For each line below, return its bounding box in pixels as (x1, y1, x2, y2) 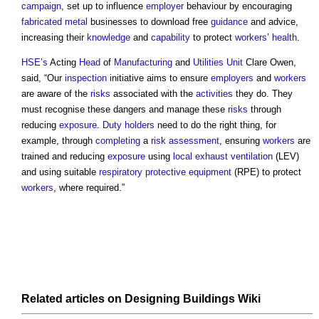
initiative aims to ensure (107, 72, 211, 83)
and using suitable (21, 166, 99, 177)
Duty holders (103, 119, 155, 130)
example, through (21, 135, 95, 146)
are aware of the (21, 88, 90, 99)
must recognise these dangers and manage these (21, 103, 228, 115)
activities (196, 88, 233, 99)
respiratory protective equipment (99, 166, 231, 177)
